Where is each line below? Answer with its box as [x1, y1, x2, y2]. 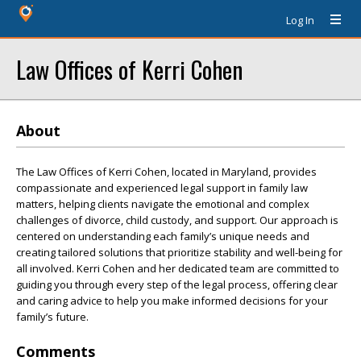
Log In [286, 13, 314, 27]
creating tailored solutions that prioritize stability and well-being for [16, 245, 342, 259]
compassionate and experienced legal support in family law [16, 180, 308, 195]
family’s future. [16, 309, 89, 324]
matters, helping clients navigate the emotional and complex [16, 197, 309, 211]
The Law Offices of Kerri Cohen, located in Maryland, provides [16, 164, 317, 179]
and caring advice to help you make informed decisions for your [16, 293, 328, 308]
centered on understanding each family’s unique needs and [16, 229, 309, 243]
